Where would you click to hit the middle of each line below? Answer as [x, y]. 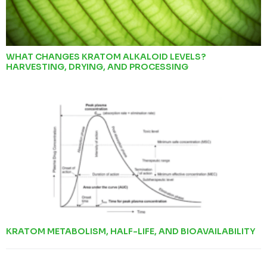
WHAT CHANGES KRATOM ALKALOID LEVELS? [106, 57]
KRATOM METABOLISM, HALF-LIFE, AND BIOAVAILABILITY [131, 232]
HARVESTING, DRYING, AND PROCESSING [97, 67]
